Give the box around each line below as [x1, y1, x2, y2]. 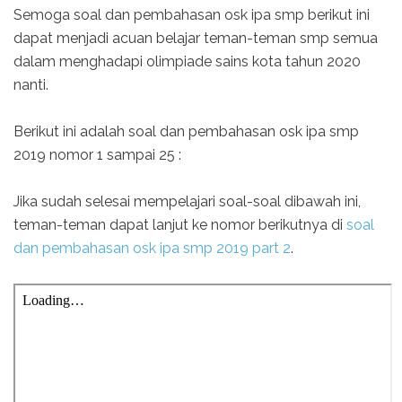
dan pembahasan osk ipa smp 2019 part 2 [13, 239, 291, 257]
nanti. [13, 75, 48, 93]
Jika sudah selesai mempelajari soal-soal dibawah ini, [13, 192, 361, 210]
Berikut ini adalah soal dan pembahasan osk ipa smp [13, 122, 359, 140]
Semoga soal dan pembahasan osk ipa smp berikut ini [13, 5, 370, 23]
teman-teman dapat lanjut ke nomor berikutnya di [13, 215, 346, 233]
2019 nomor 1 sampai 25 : [13, 145, 181, 163]
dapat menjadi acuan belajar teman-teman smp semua [13, 29, 378, 47]
